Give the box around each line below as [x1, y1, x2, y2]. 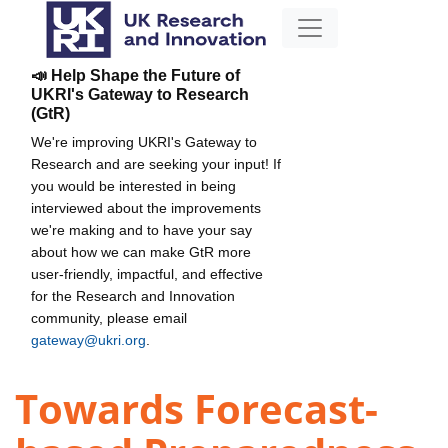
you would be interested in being [31, 177, 236, 194]
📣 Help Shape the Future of [31, 66, 240, 84]
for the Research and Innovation [31, 287, 235, 304]
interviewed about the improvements [31, 199, 261, 216]
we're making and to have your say [31, 221, 252, 238]
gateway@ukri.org [31, 331, 146, 348]
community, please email [31, 309, 187, 326]
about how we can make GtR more [31, 243, 251, 260]
